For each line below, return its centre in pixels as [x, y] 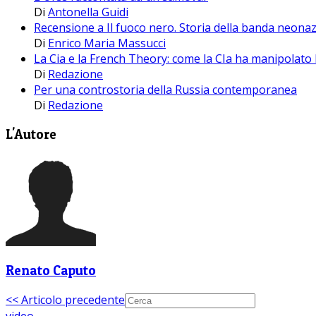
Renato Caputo [51, 271]
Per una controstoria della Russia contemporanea [165, 90]
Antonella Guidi [88, 12]
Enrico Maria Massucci [107, 43]
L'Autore [31, 134]
